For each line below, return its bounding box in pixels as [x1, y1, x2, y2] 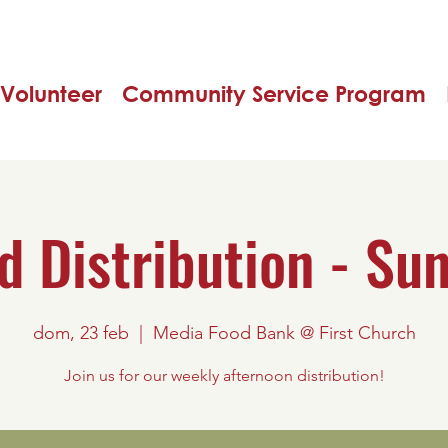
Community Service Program [122, 81, 426, 107]
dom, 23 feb [32, 322, 129, 344]
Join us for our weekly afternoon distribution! [63, 366, 385, 385]
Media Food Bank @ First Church [152, 322, 416, 344]
